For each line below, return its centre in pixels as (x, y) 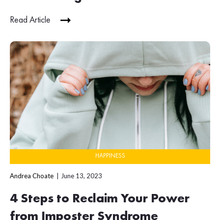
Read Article (30, 20)
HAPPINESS (110, 156)
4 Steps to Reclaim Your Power (100, 199)
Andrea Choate (32, 176)
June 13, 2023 (82, 176)
